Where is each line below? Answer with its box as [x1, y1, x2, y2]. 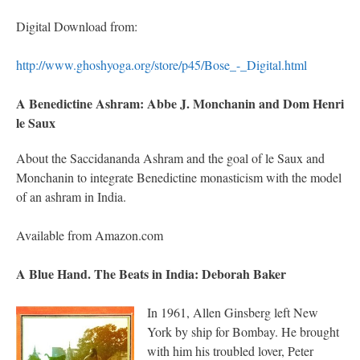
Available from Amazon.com [16, 227, 163, 244]
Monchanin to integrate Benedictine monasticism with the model [16, 169, 342, 186]
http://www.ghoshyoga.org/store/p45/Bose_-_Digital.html [16, 56, 307, 74]
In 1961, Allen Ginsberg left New [147, 304, 318, 321]
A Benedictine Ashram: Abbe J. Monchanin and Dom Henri [16, 94, 344, 113]
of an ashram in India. [16, 188, 126, 206]
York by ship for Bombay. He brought [147, 323, 339, 341]
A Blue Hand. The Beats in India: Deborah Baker [16, 264, 286, 284]
